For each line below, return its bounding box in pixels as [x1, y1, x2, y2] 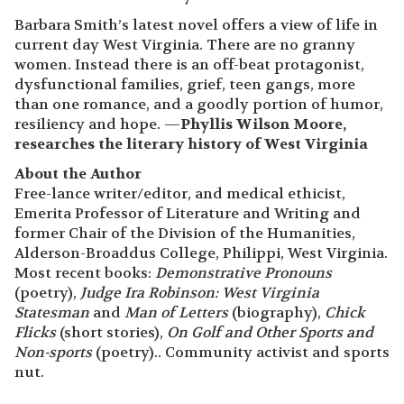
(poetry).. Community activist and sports [92, 342, 390, 362]
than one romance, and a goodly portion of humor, [14, 94, 383, 114]
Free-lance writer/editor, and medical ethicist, [14, 183, 345, 203]
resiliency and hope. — [14, 114, 180, 133]
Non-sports [14, 342, 92, 362]
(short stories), [56, 322, 167, 342]
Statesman [14, 302, 89, 322]
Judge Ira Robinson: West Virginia [80, 282, 319, 302]
